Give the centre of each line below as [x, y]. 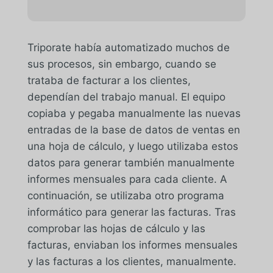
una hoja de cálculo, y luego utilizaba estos [133, 146]
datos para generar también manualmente [131, 162]
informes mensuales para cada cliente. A [127, 179]
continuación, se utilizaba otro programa [126, 195]
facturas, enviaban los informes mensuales [132, 245]
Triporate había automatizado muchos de [128, 47]
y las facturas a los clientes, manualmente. [132, 261]
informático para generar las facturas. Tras [131, 212]
